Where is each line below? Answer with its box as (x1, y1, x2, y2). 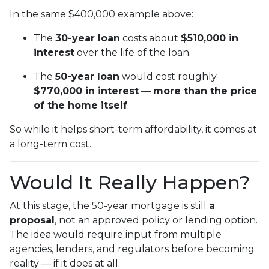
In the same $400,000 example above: (10, 8, 193, 20)
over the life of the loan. (74, 46, 191, 58)
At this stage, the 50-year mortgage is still (10, 199, 209, 211)
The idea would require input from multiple (10, 228, 222, 240)
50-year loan (55, 70, 119, 82)
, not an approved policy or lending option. (55, 214, 258, 226)
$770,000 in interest (34, 85, 139, 97)
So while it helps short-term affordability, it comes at (10, 123, 257, 135)
